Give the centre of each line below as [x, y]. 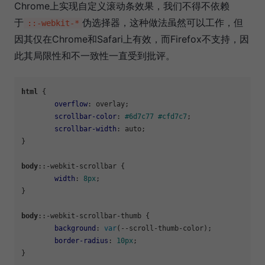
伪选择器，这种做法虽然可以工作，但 [163, 23]
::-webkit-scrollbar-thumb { [94, 216]
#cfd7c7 [172, 117]
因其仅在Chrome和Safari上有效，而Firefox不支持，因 [132, 39]
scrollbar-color [85, 117]
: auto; [131, 129]
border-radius [81, 241]
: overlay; [108, 104]
